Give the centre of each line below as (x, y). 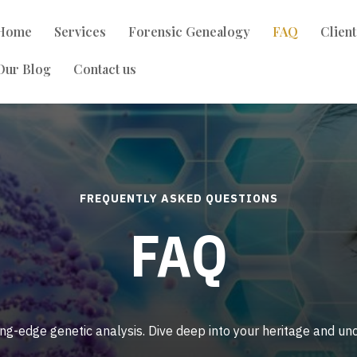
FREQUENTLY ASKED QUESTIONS (178, 199)
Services (80, 31)
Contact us (105, 69)
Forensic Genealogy (190, 31)
